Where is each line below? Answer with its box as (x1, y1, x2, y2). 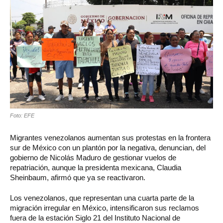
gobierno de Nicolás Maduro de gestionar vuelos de (10, 153, 176, 162)
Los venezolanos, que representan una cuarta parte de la (10, 193, 194, 202)
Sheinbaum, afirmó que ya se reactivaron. (10, 173, 145, 182)
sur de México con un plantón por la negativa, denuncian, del (10, 143, 206, 152)
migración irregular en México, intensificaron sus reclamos (10, 203, 199, 212)
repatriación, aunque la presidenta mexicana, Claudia (10, 163, 181, 172)
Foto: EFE (10, 112, 34, 118)
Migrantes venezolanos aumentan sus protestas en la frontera (10, 133, 211, 142)
